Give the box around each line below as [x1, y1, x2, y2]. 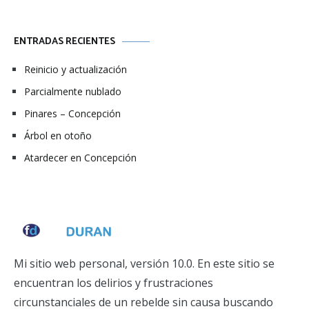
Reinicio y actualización [24, 63, 127, 76]
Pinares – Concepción [24, 107, 121, 120]
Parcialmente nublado [24, 85, 121, 98]
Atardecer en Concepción [24, 151, 137, 164]
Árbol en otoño [24, 129, 92, 142]
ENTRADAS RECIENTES [14, 34, 115, 50]
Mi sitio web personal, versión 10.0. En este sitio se [14, 256, 275, 271]
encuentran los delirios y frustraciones [14, 275, 213, 290]
